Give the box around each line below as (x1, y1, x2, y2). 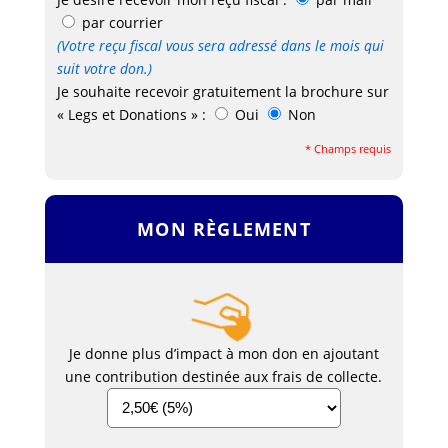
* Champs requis (304, 141, 391, 157)
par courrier (78, 13, 168, 33)
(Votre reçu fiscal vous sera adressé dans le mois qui (57, 36, 385, 56)
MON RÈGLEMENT (137, 217, 311, 242)
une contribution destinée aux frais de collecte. (65, 366, 383, 386)
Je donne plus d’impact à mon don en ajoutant (68, 343, 379, 363)
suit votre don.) (57, 59, 153, 79)
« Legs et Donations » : (57, 105, 207, 125)
